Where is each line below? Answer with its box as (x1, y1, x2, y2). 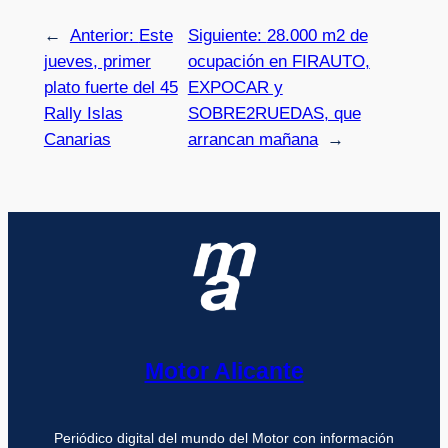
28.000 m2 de (266, 26, 368, 46)
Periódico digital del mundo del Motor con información (54, 429, 394, 446)
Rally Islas (43, 104, 123, 124)
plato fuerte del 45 (43, 78, 178, 98)
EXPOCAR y (187, 78, 283, 98)
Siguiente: (187, 26, 267, 46)
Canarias (43, 130, 111, 150)
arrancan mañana (187, 130, 318, 150)
